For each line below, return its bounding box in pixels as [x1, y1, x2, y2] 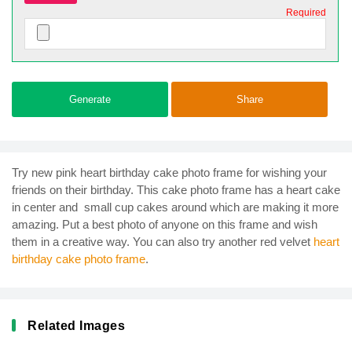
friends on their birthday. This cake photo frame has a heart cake [12, 182, 340, 196]
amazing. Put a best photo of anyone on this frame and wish [12, 217, 317, 231]
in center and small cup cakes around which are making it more [12, 200, 339, 214]
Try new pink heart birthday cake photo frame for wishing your [12, 165, 327, 179]
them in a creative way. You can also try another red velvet [12, 234, 313, 248]
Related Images [27, 318, 125, 332]
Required [286, 6, 326, 18]
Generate [69, 93, 111, 105]
